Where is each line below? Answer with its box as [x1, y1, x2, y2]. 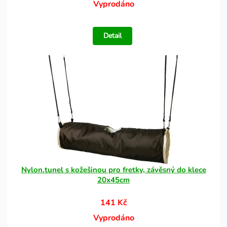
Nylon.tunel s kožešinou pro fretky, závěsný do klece [21, 165, 206, 175]
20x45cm [97, 175, 130, 185]
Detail [103, 31, 122, 41]
